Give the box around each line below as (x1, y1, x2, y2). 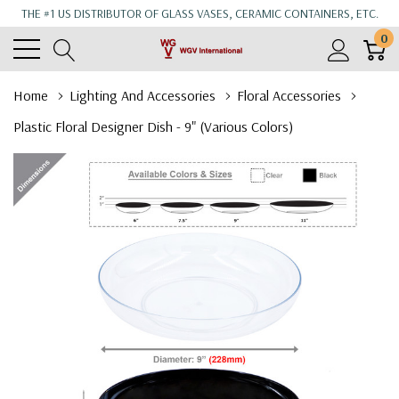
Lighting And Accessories (69, 86, 216, 104)
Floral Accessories (237, 86, 341, 104)
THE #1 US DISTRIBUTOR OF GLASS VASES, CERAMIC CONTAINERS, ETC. (20, 5, 379, 21)
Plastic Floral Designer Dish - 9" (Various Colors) (13, 118, 293, 135)
